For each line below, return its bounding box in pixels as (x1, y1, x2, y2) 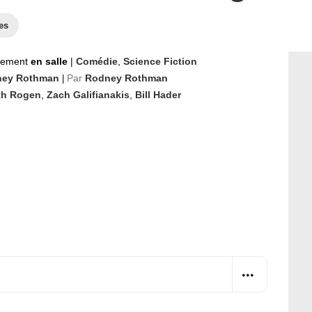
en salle (31, 56, 70, 67)
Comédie (76, 56, 118, 67)
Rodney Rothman (85, 72, 168, 84)
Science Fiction (123, 56, 197, 67)
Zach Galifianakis (47, 89, 130, 100)
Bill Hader (135, 89, 181, 100)
